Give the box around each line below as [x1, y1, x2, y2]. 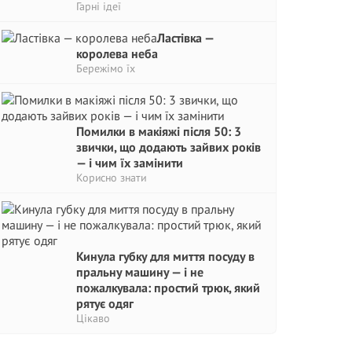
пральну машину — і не [76, 264, 203, 280]
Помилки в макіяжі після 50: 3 [76, 123, 241, 139]
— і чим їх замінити [76, 155, 183, 170]
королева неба [76, 46, 158, 61]
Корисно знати [76, 170, 146, 185]
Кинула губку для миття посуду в [76, 248, 255, 264]
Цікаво [76, 311, 110, 325]
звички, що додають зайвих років [76, 139, 261, 155]
